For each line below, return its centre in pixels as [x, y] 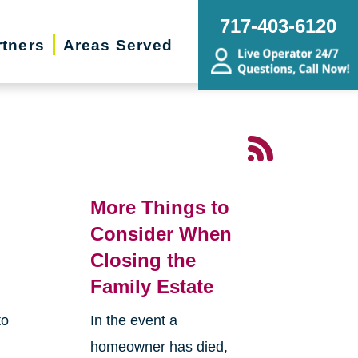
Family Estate [151, 287]
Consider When [161, 234]
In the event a [133, 321]
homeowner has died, [159, 347]
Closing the [143, 261]
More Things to [159, 208]
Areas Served [118, 45]
